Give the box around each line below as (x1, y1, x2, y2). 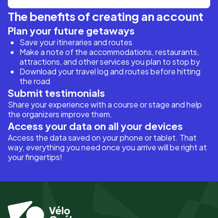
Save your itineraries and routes (19, 37, 132, 47)
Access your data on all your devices (8, 120, 183, 132)
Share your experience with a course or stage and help (8, 99, 202, 109)
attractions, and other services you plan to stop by (19, 56, 200, 67)
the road (19, 76, 50, 86)
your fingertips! (8, 152, 62, 162)
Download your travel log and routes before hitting (19, 66, 200, 76)
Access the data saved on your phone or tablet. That (8, 132, 197, 143)
